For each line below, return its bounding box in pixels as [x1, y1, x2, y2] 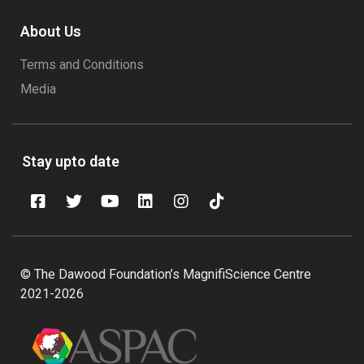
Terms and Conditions [20, 57, 144, 72]
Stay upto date [22, 153, 119, 170]
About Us [20, 23, 81, 40]
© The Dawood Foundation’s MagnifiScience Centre [20, 266, 311, 282]
